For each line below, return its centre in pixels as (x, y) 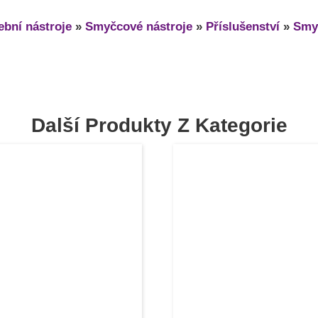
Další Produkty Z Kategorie (159, 126)
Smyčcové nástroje (139, 27)
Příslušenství (243, 27)
